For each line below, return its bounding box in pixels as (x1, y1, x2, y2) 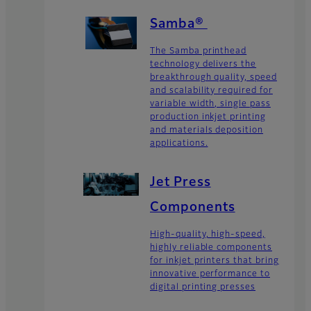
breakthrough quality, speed (150, 74, 277, 82)
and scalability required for (150, 87, 273, 95)
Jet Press (150, 176, 211, 190)
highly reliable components (150, 244, 272, 253)
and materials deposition (150, 126, 264, 135)
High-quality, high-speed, (150, 230, 266, 239)
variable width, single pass (150, 100, 271, 108)
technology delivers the (150, 60, 257, 69)
